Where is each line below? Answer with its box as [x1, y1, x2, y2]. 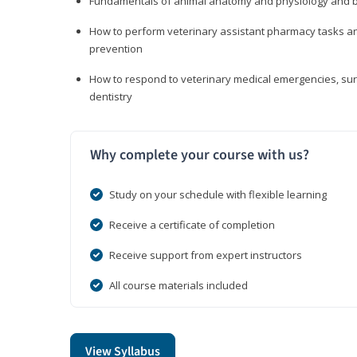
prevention [89, 41, 143, 57]
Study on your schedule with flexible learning [109, 187, 327, 202]
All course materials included [109, 278, 248, 293]
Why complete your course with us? [90, 145, 309, 166]
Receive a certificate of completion [109, 218, 275, 233]
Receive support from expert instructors [109, 248, 302, 263]
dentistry [89, 89, 132, 104]
